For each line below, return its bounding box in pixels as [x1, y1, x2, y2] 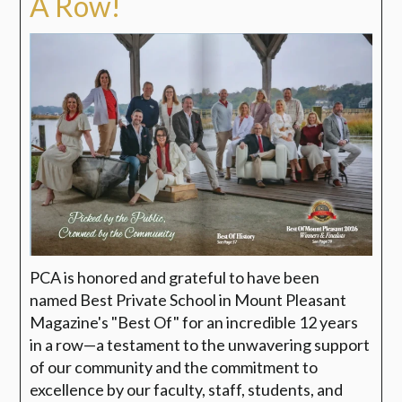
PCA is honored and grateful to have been [30, 267, 320, 287]
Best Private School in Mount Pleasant [80, 289, 347, 310]
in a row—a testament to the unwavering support [30, 334, 371, 354]
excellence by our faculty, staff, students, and [30, 379, 344, 399]
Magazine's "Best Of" [30, 311, 183, 332]
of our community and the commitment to [30, 356, 319, 377]
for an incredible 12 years [182, 311, 359, 332]
